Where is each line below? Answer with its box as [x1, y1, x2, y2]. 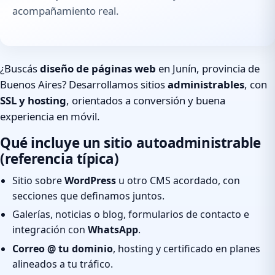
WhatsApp [88, 223, 138, 237]
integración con [12, 223, 88, 237]
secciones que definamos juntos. [12, 188, 165, 203]
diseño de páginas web [40, 61, 156, 76]
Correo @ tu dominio [12, 241, 113, 255]
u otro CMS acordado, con [116, 173, 240, 187]
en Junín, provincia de [156, 61, 260, 76]
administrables [168, 77, 244, 92]
